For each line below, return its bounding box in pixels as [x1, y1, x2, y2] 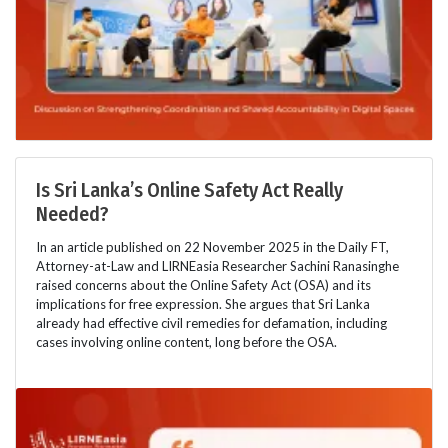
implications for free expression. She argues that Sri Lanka [36, 296, 370, 313]
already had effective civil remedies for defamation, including [36, 315, 387, 332]
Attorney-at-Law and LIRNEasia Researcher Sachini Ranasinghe [36, 258, 399, 275]
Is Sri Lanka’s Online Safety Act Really [36, 178, 343, 203]
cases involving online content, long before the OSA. [36, 334, 337, 351]
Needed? [36, 202, 109, 227]
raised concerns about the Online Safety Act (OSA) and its [36, 277, 371, 294]
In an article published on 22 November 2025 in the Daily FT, [36, 239, 389, 256]
